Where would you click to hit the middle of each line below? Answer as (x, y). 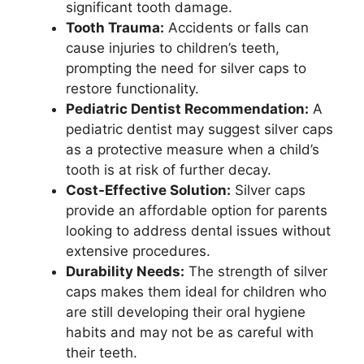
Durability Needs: (125, 271)
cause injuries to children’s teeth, (173, 48)
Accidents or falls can (236, 28)
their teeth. (102, 353)
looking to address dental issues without (198, 231)
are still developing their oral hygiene (186, 312)
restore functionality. (132, 89)
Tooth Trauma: (115, 28)
